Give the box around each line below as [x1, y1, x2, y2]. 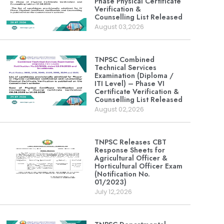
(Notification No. [94, 168, 150, 179]
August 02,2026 [94, 104, 144, 114]
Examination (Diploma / [94, 70, 174, 80]
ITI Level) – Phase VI [94, 78, 165, 88]
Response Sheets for [94, 144, 165, 155]
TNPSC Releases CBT [94, 136, 167, 147]
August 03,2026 [94, 21, 144, 31]
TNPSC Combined [94, 54, 155, 64]
